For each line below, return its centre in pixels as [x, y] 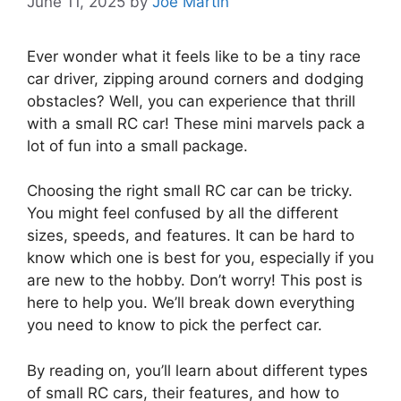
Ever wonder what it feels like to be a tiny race [194, 56]
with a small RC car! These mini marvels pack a [196, 123]
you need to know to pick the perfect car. [175, 325]
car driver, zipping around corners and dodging [195, 78]
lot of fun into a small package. [137, 145]
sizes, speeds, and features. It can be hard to [191, 236]
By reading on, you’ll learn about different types [197, 370]
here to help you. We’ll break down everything [191, 303]
